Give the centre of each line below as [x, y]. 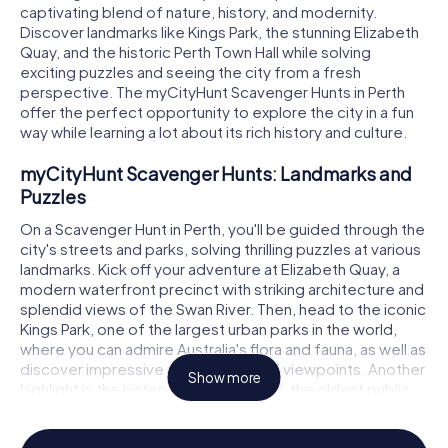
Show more [224, 378]
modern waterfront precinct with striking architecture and [222, 288]
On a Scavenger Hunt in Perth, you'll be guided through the [222, 228]
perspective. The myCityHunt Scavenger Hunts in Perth [212, 92]
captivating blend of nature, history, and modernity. [198, 12]
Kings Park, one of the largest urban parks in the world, [208, 328]
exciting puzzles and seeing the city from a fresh [190, 72]
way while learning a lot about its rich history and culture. [213, 132]
